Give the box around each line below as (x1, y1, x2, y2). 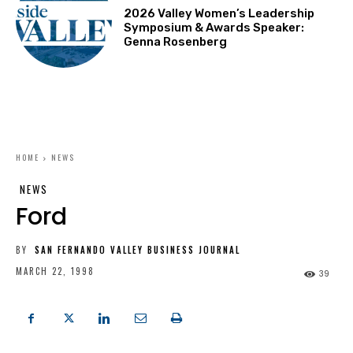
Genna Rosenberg (124, 34, 228, 49)
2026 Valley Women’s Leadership (124, 6, 315, 20)
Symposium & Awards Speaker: (124, 20, 305, 35)
